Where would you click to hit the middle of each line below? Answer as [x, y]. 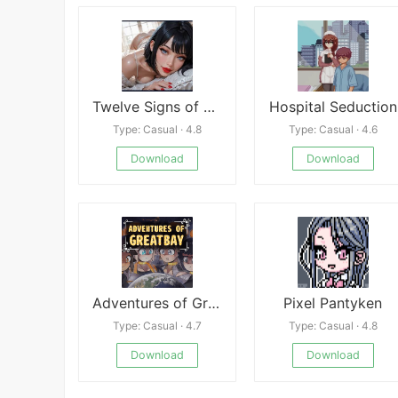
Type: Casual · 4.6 [333, 129]
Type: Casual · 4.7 [157, 326]
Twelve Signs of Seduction [209, 106]
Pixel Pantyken [333, 303]
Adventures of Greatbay [214, 303]
